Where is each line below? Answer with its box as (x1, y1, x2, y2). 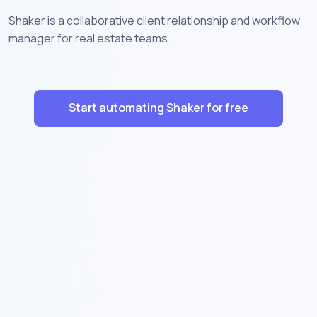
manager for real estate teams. (8, 30, 171, 46)
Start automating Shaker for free (69, 100, 248, 116)
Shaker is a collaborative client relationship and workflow (8, 12, 300, 28)
